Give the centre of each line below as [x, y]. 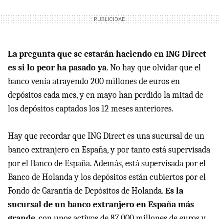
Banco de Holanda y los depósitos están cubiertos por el [107, 177]
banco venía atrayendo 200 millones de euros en [94, 81]
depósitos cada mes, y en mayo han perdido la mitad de [106, 95]
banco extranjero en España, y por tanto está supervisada [109, 150]
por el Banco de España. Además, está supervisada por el [107, 163]
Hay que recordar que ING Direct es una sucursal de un [106, 136]
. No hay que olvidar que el [154, 67]
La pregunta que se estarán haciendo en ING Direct [107, 54]
